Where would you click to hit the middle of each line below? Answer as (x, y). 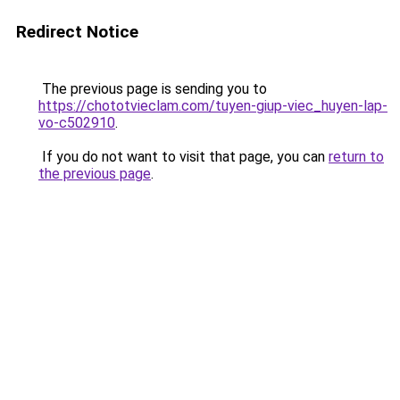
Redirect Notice (77, 32)
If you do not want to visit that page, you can (183, 157)
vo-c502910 (77, 123)
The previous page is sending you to (153, 89)
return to (356, 157)
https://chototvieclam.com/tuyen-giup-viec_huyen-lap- (213, 106)
